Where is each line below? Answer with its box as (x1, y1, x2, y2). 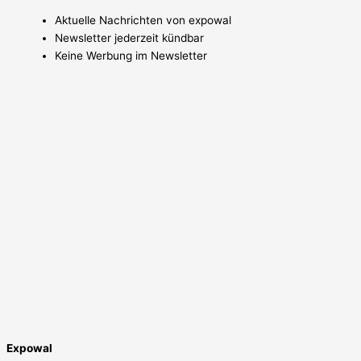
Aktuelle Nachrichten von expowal (55, 13, 231, 27)
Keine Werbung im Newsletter (55, 48, 207, 62)
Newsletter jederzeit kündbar (55, 31, 204, 44)
